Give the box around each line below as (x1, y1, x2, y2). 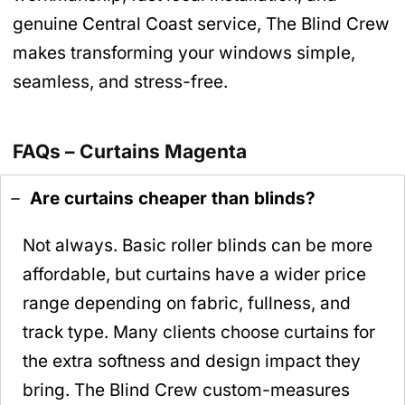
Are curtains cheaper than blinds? (30, 188, 316, 210)
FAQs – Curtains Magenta (13, 139, 247, 163)
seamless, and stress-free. (13, 71, 228, 92)
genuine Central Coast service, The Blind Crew (13, 13, 390, 34)
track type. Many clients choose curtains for (23, 322, 375, 344)
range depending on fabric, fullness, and (23, 293, 351, 315)
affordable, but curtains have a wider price (23, 264, 366, 286)
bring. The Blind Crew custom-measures (23, 380, 350, 401)
